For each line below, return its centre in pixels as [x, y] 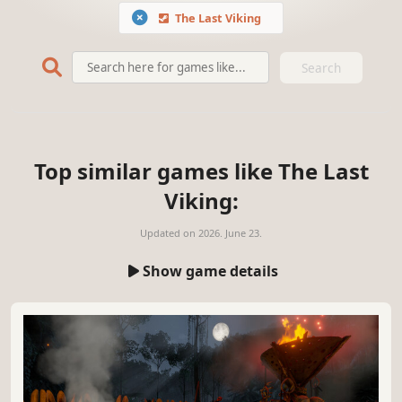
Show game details [210, 271]
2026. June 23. [230, 232]
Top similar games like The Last [201, 170]
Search [321, 67]
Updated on [169, 232]
